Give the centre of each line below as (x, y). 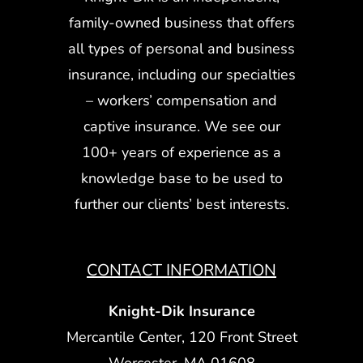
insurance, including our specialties (181, 74)
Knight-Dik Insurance (181, 311)
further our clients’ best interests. (181, 204)
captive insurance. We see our (181, 126)
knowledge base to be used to (181, 178)
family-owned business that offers (181, 22)
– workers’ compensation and (181, 100)
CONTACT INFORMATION (181, 270)
